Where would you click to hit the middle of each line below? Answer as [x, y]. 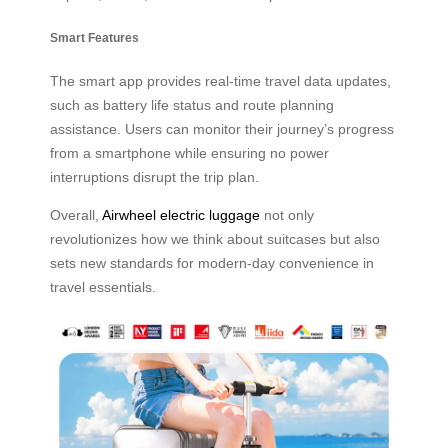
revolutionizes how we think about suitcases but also [215, 239]
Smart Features [94, 37]
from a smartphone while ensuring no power [189, 153]
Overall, [76, 215]
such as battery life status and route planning [192, 105]
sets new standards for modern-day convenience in [212, 263]
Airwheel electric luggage [181, 215]
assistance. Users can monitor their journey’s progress [222, 129]
